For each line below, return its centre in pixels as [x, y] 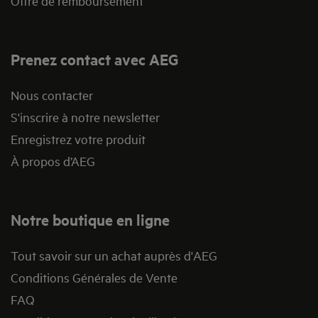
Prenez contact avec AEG [94, 59]
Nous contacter [52, 95]
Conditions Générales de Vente [94, 278]
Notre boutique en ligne [90, 220]
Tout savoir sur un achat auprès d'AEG [114, 256]
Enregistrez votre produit [78, 139]
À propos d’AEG [53, 161]
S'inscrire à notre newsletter [85, 117]
